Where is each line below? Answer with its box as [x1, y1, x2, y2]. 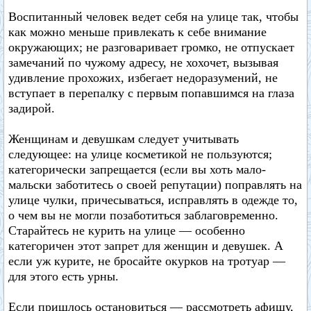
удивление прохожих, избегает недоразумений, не [8, 71, 278, 85]
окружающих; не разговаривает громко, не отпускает [8, 40, 294, 54]
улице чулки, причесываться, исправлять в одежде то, [8, 193, 298, 207]
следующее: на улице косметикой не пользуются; [8, 147, 272, 161]
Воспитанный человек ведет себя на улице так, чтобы [8, 10, 299, 24]
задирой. [8, 101, 55, 115]
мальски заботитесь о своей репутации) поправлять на [8, 178, 302, 192]
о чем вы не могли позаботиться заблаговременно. [8, 208, 278, 222]
